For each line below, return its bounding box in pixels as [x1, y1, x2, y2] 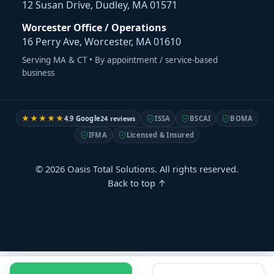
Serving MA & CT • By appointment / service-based [22, 54, 218, 65]
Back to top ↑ [108, 176, 166, 189]
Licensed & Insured [126, 130, 194, 140]
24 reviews [100, 114, 136, 124]
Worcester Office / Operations [22, 20, 166, 34]
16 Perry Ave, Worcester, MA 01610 [22, 34, 181, 48]
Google [73, 114, 101, 124]
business [22, 67, 54, 78]
